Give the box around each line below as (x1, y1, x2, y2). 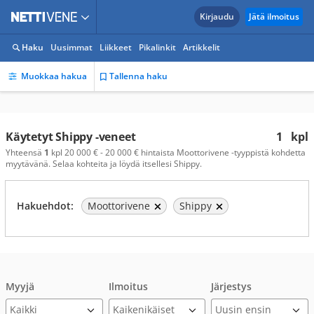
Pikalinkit (139, 41, 176, 53)
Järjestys (211, 280, 252, 293)
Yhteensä (6, 146, 44, 158)
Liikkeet (100, 41, 132, 53)
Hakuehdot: (17, 199, 74, 212)
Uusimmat (50, 41, 93, 53)
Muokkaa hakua (21, 70, 87, 82)
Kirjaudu (200, 11, 234, 22)
